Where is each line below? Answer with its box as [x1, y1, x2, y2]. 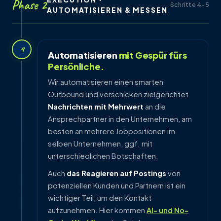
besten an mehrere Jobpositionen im [48, 126, 175, 136]
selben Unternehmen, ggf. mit [48, 139, 152, 148]
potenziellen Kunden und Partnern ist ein [48, 181, 185, 190]
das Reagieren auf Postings [67, 169, 166, 178]
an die [144, 102, 166, 111]
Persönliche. [48, 60, 104, 72]
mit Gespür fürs [118, 49, 187, 61]
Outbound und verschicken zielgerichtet [48, 89, 188, 99]
